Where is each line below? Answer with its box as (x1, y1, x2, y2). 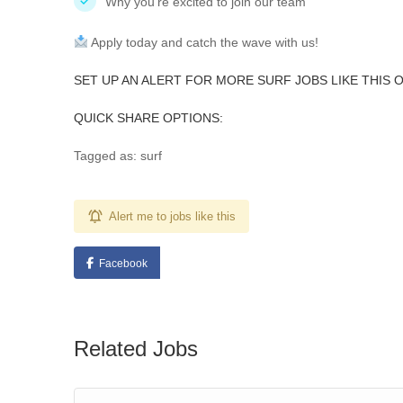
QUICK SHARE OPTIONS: (74, 111, 223, 125)
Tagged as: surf (74, 148, 162, 163)
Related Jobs (74, 336, 198, 361)
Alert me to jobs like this (109, 210, 236, 223)
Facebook (99, 257, 148, 270)
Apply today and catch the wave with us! (87, 35, 318, 49)
